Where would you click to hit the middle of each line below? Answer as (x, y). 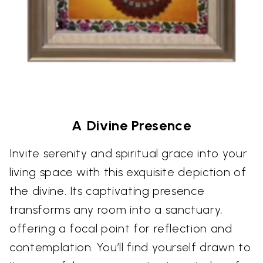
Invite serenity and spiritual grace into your (129, 153)
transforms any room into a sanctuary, (117, 209)
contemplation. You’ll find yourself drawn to (130, 247)
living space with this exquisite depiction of (128, 172)
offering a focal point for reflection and (121, 228)
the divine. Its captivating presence (107, 190)
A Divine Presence (131, 125)
